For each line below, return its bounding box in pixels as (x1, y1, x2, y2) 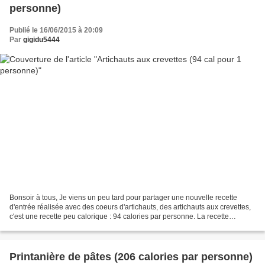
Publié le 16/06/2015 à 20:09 (9, 25, 103, 34)
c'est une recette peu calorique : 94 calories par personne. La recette (9, 212, 229, 221)
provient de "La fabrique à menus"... (9, 222, 124, 231)
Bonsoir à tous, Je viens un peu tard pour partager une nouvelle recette (9, 193, 237, 202)
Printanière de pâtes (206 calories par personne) (9, 251, 253, 263)
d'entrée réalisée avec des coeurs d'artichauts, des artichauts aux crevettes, (9, 203, 251, 212)
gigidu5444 (23, 35, 60, 44)
